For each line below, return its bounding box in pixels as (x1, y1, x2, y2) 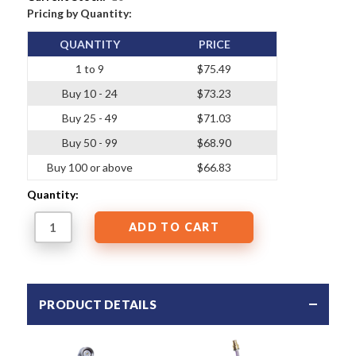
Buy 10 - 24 (62, 86, 118, 100)
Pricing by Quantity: (27, 6, 132, 21)
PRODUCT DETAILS (39, 296, 157, 311)
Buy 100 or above (47, 160, 133, 174)
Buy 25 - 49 (62, 110, 118, 125)
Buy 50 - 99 (62, 135, 118, 149)
